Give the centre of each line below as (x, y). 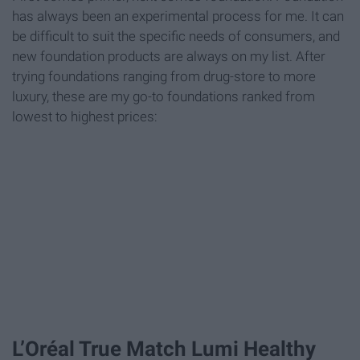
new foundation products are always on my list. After (169, 57)
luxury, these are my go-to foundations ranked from (164, 97)
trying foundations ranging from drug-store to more (164, 77)
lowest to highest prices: (85, 117)
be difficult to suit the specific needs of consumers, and (176, 37)
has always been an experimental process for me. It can (178, 16)
